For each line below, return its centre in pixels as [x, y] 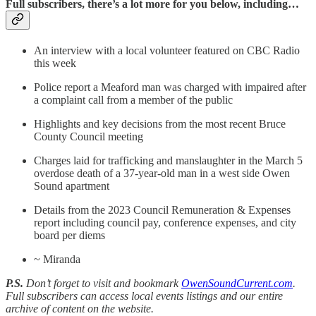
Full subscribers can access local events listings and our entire [144, 296]
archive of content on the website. [80, 308]
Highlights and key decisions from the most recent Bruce [160, 123]
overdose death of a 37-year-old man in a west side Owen [162, 173]
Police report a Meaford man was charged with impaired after [170, 87]
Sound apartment [72, 186]
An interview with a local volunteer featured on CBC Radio [167, 50]
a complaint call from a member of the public [133, 99]
